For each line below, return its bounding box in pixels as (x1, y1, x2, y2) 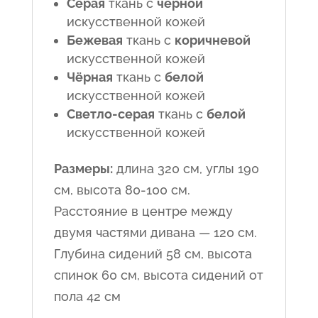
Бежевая (66, 32, 123, 48)
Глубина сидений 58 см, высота (53, 246, 252, 261)
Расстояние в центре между (53, 203, 233, 219)
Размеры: (53, 160, 113, 176)
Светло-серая (66, 106, 155, 121)
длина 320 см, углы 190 (112, 160, 259, 176)
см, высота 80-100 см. (53, 182, 190, 197)
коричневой (174, 32, 251, 48)
